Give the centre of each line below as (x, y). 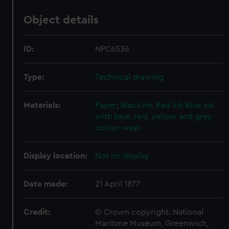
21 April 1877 (118, 184)
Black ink (137, 105)
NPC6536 (112, 49)
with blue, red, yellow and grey (154, 117)
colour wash (118, 128)
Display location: (55, 156)
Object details (61, 20)
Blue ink (200, 105)
